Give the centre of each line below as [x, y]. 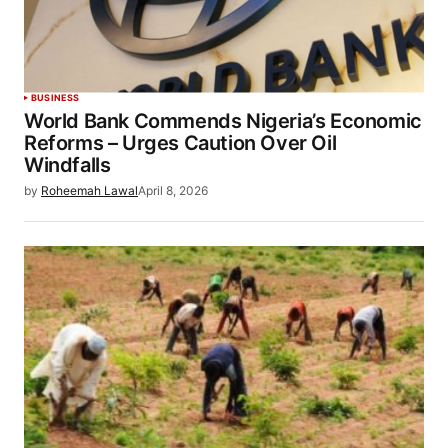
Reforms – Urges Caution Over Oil [180, 142]
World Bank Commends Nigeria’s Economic [223, 120]
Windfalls [67, 164]
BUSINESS [55, 97]
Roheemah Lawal [89, 190]
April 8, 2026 [173, 190]
